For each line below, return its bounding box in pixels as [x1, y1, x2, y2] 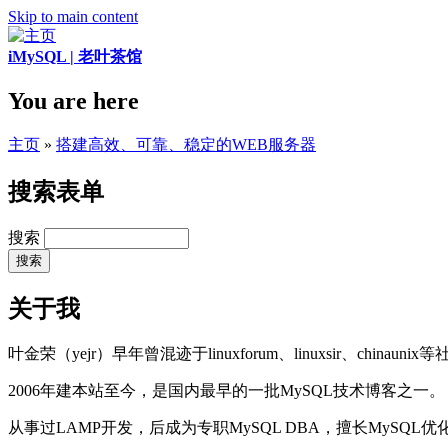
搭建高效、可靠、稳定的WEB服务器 [56, 135, 316, 153]
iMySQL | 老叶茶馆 [8, 48, 142, 65]
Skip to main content [8, 8, 138, 25]
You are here [8, 87, 139, 114]
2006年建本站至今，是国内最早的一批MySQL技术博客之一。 [8, 382, 445, 400]
